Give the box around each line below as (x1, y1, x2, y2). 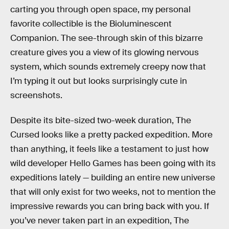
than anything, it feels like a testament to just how (10, 144, 209, 155)
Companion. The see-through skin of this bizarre (10, 32, 203, 43)
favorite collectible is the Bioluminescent (10, 18, 172, 29)
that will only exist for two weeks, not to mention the (10, 187, 216, 198)
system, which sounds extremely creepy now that (10, 61, 206, 72)
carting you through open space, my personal (10, 4, 191, 15)
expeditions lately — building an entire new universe (10, 172, 215, 184)
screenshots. (10, 89, 62, 101)
